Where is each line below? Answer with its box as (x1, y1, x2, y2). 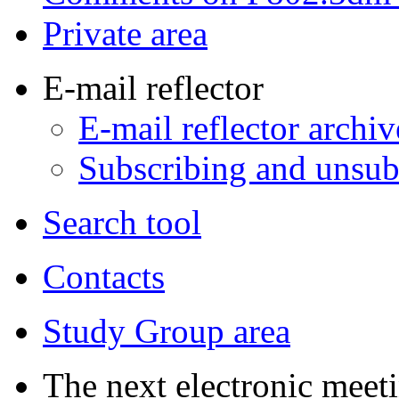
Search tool (43, 203, 201, 241)
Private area (43, 14, 208, 53)
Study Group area (43, 312, 290, 350)
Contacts (43, 257, 165, 296)
